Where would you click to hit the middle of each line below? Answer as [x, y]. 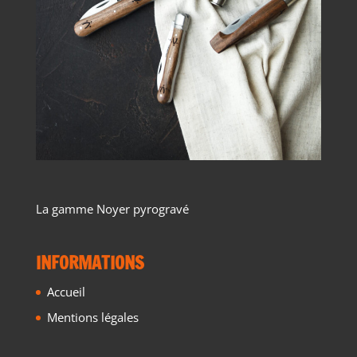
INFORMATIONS [90, 262]
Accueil [66, 291]
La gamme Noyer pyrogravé [112, 208]
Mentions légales [92, 318]
